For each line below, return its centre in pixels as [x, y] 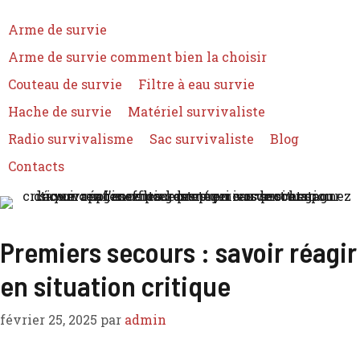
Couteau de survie [65, 84]
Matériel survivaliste [196, 111]
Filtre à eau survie [196, 84]
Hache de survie [60, 111]
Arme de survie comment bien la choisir [137, 57]
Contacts [36, 166]
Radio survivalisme [71, 139]
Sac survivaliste [202, 139]
